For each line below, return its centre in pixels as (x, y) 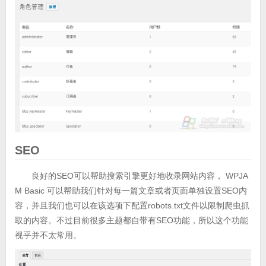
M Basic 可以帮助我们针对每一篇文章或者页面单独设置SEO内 (131, 191)
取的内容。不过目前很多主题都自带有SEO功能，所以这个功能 (131, 221)
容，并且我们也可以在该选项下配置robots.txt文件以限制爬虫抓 (132, 206)
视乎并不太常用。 (48, 235)
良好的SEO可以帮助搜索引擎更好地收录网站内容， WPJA (140, 176)
